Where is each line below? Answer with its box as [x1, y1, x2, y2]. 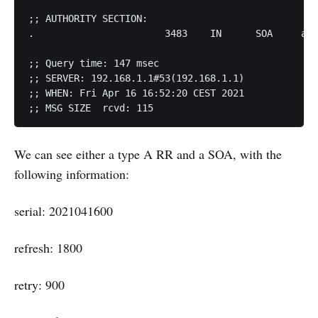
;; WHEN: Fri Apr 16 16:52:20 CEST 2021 [28, 87, 250, 99]
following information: [14, 165, 129, 182]
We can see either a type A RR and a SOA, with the [14, 145, 282, 163]
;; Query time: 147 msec [28, 57, 165, 69]
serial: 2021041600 [14, 202, 113, 219]
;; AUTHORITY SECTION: [28, 12, 153, 24]
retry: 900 [14, 275, 65, 293]
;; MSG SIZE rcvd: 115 [28, 102, 153, 114]
